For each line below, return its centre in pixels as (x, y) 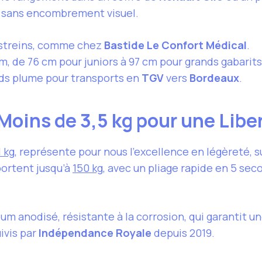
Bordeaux (214, 78)
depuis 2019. (183, 233)
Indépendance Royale (95, 233)
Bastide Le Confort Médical (175, 45)
